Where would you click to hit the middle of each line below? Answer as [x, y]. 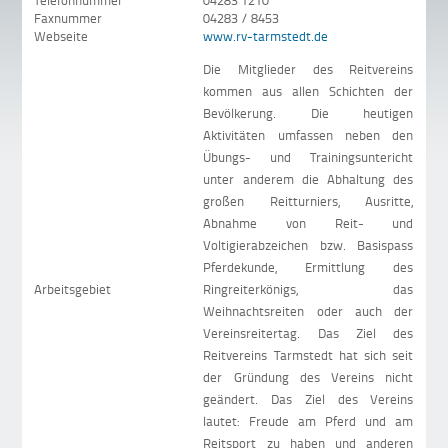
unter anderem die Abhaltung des [308, 179]
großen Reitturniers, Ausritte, [308, 201]
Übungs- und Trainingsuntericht [308, 157]
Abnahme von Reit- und [308, 223]
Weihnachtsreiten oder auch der [308, 311]
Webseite [61, 36]
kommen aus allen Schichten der [308, 91]
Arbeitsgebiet [73, 289]
